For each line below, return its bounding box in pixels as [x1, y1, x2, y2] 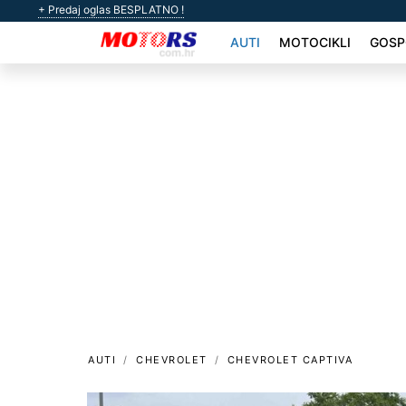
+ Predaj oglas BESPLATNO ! [38, 3, 184, 16]
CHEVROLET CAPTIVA [227, 353, 353, 366]
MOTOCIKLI [278, 34, 351, 51]
